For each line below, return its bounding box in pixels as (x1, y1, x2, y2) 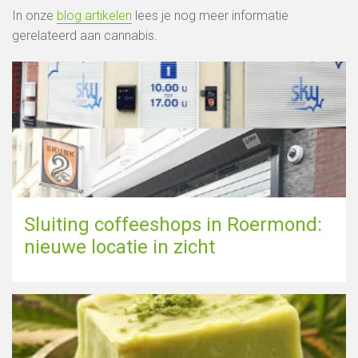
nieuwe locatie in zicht (24, 236, 215, 259)
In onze (12, 8, 57, 24)
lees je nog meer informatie (132, 8, 288, 24)
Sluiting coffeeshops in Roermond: (24, 213, 322, 237)
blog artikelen (57, 8, 132, 24)
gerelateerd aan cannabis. (12, 28, 157, 44)
